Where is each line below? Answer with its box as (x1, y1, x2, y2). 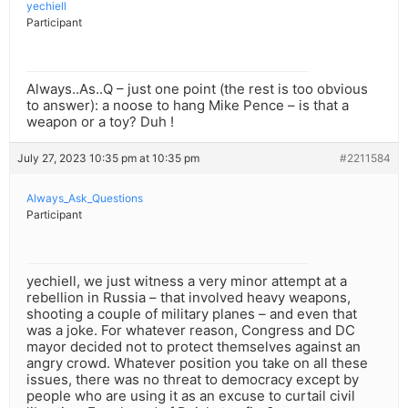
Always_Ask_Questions (26, 191, 143, 206)
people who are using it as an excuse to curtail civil (26, 387, 355, 405)
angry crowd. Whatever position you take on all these (26, 354, 368, 372)
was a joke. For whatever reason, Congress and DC (26, 321, 355, 340)
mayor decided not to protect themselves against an (26, 338, 361, 356)
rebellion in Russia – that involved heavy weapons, (26, 289, 351, 307)
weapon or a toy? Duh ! (26, 113, 174, 131)
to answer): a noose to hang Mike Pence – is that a (26, 97, 349, 115)
